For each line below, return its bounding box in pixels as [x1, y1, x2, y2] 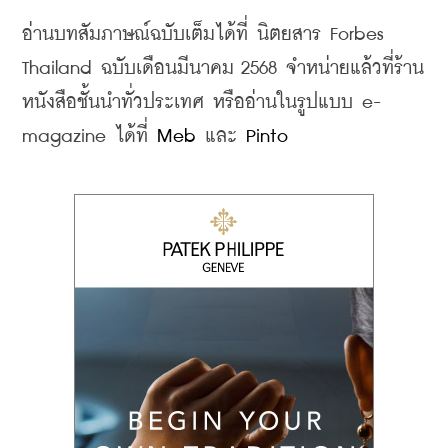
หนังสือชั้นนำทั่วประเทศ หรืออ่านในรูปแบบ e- [22, 92, 381, 112]
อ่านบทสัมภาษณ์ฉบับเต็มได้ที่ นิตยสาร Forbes [22, 24, 384, 44]
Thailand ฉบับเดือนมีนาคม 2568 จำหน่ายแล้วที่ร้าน [22, 58, 424, 78]
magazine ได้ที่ [22, 126, 157, 146]
